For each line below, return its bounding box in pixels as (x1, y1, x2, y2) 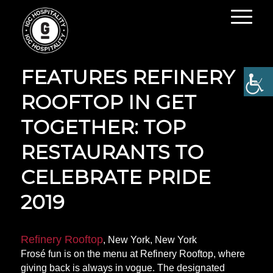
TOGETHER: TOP (20, 115, 186, 139)
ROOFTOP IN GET (20, 90, 196, 114)
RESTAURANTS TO (20, 140, 204, 164)
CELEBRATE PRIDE (20, 165, 211, 189)
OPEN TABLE (20, 40, 152, 64)
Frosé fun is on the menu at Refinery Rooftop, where (20, 248, 245, 259)
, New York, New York (102, 234, 197, 245)
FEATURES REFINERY (20, 65, 235, 89)
